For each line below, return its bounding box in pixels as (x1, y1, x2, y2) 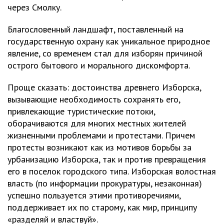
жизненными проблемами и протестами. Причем (7, 129, 195, 141)
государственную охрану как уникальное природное (7, 35, 210, 47)
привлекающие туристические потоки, (7, 105, 155, 117)
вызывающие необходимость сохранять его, (7, 93, 180, 105)
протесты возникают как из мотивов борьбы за (7, 141, 191, 153)
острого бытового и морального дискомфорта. (7, 59, 190, 71)
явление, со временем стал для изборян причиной (7, 47, 202, 59)
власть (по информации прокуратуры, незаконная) (7, 177, 202, 189)
